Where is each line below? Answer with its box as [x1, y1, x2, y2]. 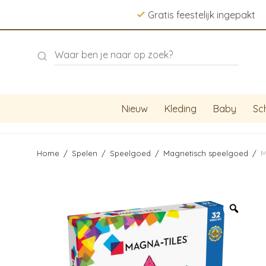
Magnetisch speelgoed [163, 148, 248, 158]
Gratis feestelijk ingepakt [145, 9, 258, 21]
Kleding [164, 103, 197, 115]
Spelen [72, 148, 97, 158]
